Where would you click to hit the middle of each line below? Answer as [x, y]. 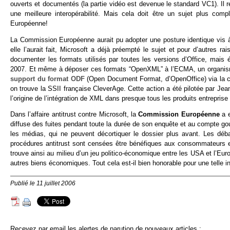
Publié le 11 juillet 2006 [43, 184]
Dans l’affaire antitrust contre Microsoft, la [74, 114]
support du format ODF [47, 79]
